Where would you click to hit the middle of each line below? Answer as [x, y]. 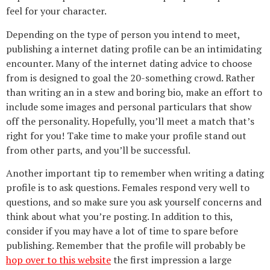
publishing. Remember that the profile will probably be [126, 245]
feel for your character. [56, 11]
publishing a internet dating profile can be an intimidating [134, 49]
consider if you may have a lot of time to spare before [122, 231]
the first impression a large [171, 259]
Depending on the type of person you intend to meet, [123, 34]
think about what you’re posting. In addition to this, [119, 216]
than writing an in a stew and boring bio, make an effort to [134, 92]
